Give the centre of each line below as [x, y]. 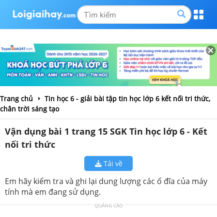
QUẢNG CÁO [108, 205]
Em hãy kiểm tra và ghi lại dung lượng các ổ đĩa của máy [106, 181]
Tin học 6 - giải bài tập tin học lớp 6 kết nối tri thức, [127, 98]
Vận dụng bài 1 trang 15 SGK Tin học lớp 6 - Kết [106, 131]
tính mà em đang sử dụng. [53, 192]
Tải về [112, 163]
